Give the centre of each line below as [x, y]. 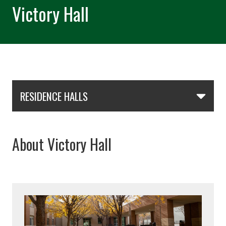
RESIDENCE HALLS [54, 96]
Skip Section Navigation [57, 87]
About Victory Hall [62, 144]
